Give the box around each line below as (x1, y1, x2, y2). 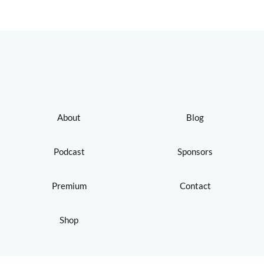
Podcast (53, 146, 85, 157)
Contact (179, 180, 211, 192)
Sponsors (177, 146, 213, 157)
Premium (51, 180, 87, 192)
